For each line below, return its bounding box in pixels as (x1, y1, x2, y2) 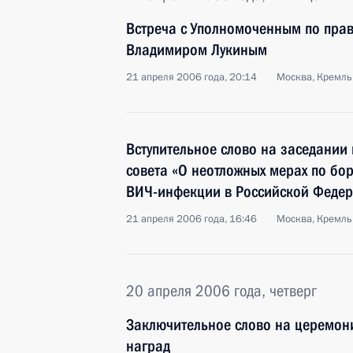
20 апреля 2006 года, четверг (126, 281, 317, 300)
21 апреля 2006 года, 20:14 (126, 70, 257, 84)
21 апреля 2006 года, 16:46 (126, 212, 257, 226)
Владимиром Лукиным (126, 40, 267, 59)
